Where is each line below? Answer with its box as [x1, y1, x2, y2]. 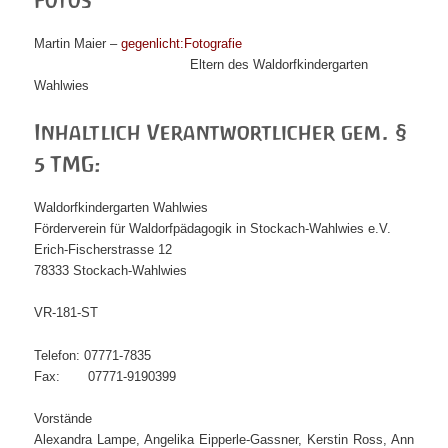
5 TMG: [34, 152, 102, 178]
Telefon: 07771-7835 [34, 347, 152, 363]
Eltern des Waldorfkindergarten [190, 56, 369, 72]
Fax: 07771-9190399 [34, 368, 177, 384]
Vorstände [34, 410, 93, 426]
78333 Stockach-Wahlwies [34, 263, 188, 279]
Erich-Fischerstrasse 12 [34, 242, 173, 258]
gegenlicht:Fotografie [121, 35, 243, 51]
